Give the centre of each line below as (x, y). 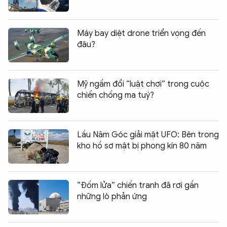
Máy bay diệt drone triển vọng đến (141, 34)
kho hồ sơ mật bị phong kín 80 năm (142, 146)
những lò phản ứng (112, 197)
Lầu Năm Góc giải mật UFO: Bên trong (148, 135)
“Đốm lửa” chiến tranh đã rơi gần (138, 186)
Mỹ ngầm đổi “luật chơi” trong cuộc (143, 84)
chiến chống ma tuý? (116, 96)
